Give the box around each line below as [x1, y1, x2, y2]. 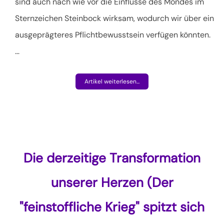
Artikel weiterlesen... [84, 77, 139, 85]
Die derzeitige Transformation [23, 149, 200, 166]
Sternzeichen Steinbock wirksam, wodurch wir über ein [15, 12, 214, 23]
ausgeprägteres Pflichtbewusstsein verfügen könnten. [15, 29, 210, 40]
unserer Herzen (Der [50, 173, 173, 191]
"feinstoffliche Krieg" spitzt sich [19, 198, 204, 215]
